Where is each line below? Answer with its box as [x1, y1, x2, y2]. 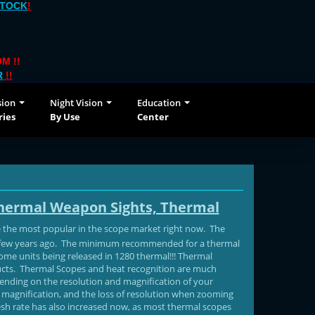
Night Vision [50, 96, 103, 109]
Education [137, 96, 181, 109]
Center [137, 110, 169, 123]
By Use [50, 110, 80, 123]
